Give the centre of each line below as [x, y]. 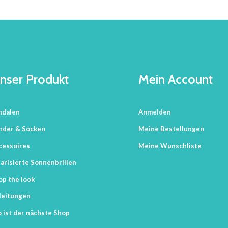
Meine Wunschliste [170, 146]
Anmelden [155, 112]
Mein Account [176, 80]
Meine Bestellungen [171, 129]
